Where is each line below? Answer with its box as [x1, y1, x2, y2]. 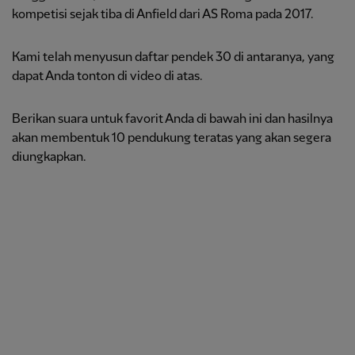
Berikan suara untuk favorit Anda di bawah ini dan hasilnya [12, 113, 333, 126]
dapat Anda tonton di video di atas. [12, 70, 203, 83]
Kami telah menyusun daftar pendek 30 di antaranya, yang [12, 51, 334, 64]
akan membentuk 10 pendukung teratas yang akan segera [12, 132, 331, 145]
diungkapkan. [12, 151, 86, 164]
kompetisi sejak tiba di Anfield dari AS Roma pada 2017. [12, 8, 314, 21]
